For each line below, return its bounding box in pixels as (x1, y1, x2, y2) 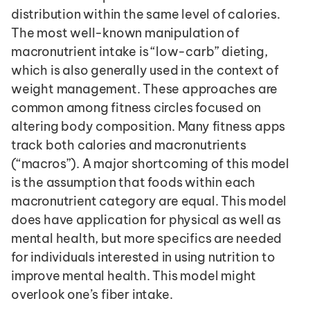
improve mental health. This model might (11, 267, 257, 284)
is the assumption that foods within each (11, 174, 255, 190)
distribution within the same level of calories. (11, 6, 280, 22)
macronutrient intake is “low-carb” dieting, (11, 43, 268, 60)
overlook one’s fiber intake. (11, 286, 173, 302)
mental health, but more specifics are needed (11, 230, 282, 246)
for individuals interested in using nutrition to (11, 248, 275, 265)
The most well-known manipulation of (11, 24, 239, 41)
